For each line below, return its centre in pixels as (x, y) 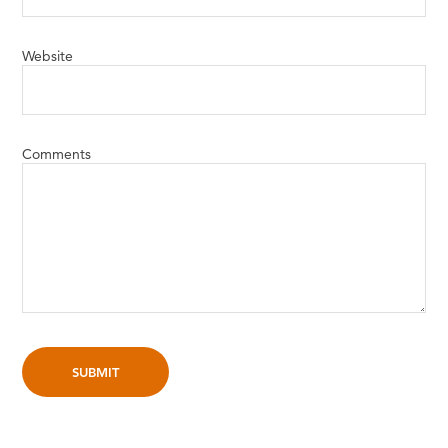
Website (48, 55)
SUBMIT (96, 371)
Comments (57, 153)
